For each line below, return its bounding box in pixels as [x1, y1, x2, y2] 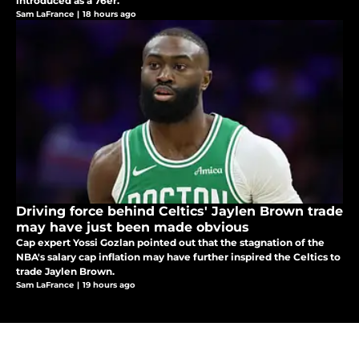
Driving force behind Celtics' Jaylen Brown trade [16, 204, 343, 220]
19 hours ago [83, 280, 135, 291]
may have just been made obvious [16, 220, 249, 236]
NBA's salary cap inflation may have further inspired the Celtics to [16, 251, 341, 264]
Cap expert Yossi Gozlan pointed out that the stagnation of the [16, 236, 325, 249]
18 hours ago [83, 9, 136, 20]
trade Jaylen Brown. [16, 265, 115, 278]
